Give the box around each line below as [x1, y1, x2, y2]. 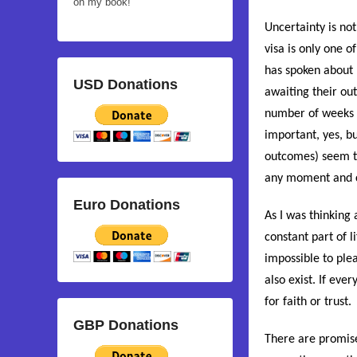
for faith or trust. [265, 295, 351, 308]
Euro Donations [73, 197, 180, 214]
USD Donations [73, 76, 178, 93]
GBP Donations [73, 317, 178, 334]
